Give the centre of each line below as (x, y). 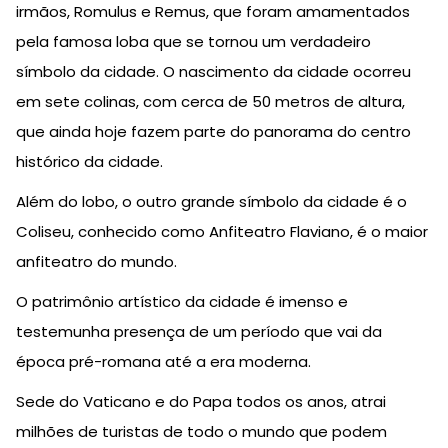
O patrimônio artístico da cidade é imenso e (182, 301)
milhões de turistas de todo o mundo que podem (201, 431)
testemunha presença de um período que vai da (199, 331)
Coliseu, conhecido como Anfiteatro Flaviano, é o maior (222, 231)
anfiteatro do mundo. (96, 261)
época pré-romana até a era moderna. (163, 361)
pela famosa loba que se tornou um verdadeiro (193, 41)
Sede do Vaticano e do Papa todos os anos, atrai (201, 401)
